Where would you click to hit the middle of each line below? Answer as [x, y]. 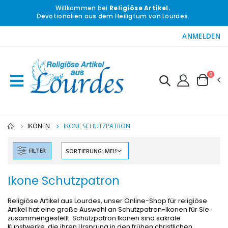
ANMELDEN [201, 36]
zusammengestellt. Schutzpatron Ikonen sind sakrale [94, 218]
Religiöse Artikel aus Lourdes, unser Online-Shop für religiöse [107, 201]
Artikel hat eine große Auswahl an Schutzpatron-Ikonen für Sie [108, 209]
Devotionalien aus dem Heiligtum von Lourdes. [113, 17]
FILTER [37, 151]
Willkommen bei [82, 8]
